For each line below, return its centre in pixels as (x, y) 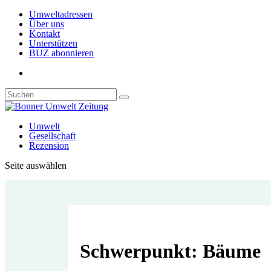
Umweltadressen (61, 14)
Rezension (49, 145)
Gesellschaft (52, 136)
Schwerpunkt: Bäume (170, 251)
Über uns (47, 24)
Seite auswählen (36, 165)
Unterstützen (53, 43)
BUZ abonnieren (61, 53)
